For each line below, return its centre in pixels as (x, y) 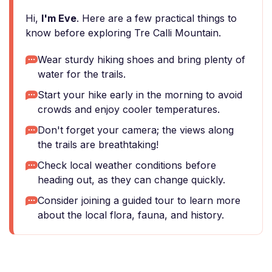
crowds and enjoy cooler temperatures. (129, 109)
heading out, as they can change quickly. (131, 180)
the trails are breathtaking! (98, 144)
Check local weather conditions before (127, 165)
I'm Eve (59, 18)
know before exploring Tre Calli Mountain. (123, 33)
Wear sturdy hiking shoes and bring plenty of (141, 59)
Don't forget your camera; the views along (136, 130)
